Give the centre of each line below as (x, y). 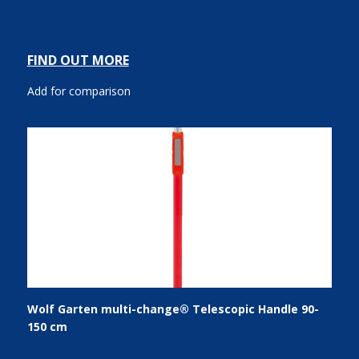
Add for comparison (79, 91)
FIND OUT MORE (78, 60)
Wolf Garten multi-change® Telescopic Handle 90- (173, 309)
